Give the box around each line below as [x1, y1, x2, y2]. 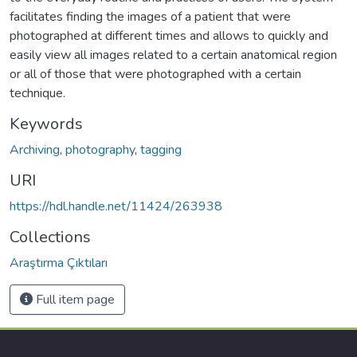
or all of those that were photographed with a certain [10, 65, 301, 83]
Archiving [10, 140, 60, 159]
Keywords [10, 112, 83, 135]
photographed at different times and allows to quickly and [10, 26, 328, 45]
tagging [140, 140, 182, 159]
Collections [10, 226, 91, 248]
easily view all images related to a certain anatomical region [10, 45, 337, 64]
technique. [10, 84, 65, 102]
